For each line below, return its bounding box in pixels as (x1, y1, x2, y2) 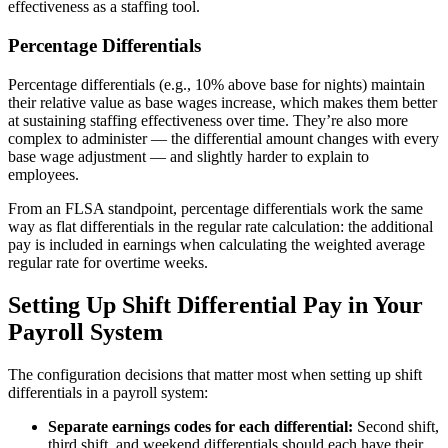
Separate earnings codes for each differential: (48, 417, 353, 435)
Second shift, (353, 417, 439, 435)
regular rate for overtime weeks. (8, 253, 208, 271)
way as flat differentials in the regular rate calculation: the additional (8, 217, 433, 235)
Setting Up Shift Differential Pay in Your (8, 291, 423, 318)
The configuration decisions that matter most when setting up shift (8, 365, 422, 383)
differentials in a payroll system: (8, 383, 208, 401)
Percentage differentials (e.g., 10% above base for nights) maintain (8, 75, 425, 93)
